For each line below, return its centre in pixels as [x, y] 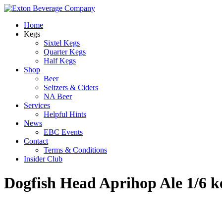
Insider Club [43, 159]
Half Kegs [60, 61]
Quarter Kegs [65, 52]
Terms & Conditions [75, 150]
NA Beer [58, 96]
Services [37, 105]
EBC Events [63, 132]
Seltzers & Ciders [71, 87]
